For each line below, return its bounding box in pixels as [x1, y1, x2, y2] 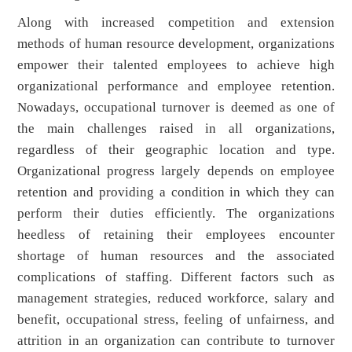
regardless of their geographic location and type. [17, 142, 335, 158]
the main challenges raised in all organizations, [17, 121, 335, 137]
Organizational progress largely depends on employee [17, 163, 335, 179]
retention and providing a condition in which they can [17, 185, 335, 200]
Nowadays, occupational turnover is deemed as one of [17, 100, 335, 115]
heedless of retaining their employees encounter [17, 227, 335, 243]
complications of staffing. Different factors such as [17, 269, 335, 285]
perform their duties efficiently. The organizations [17, 206, 335, 222]
